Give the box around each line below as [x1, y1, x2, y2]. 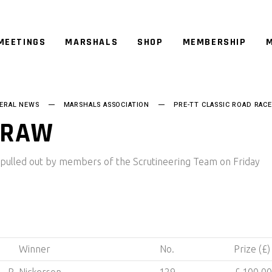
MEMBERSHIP [182, 35, 246, 49]
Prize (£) [234, 243, 270, 254]
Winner [18, 243, 50, 254]
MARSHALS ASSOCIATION [63, 100, 150, 110]
